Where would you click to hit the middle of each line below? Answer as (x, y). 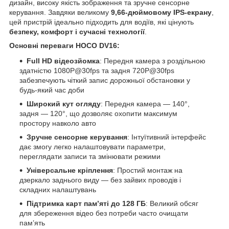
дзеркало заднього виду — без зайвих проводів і (100, 180)
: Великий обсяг (172, 204)
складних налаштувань (58, 190)
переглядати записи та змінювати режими (90, 157)
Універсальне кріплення (70, 170)
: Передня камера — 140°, (145, 104)
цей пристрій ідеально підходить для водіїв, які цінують (101, 22)
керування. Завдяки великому (60, 13)
